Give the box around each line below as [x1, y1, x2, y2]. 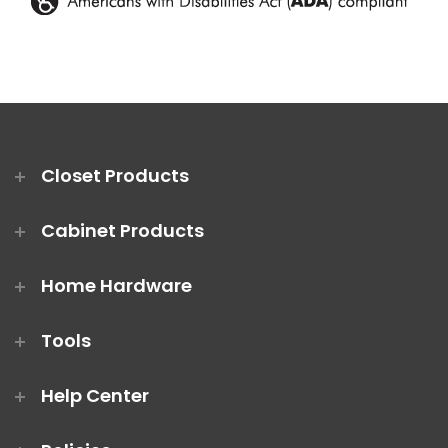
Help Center [41, 382, 149, 408]
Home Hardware [41, 272, 192, 298]
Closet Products [41, 162, 189, 188]
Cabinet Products [41, 217, 204, 243]
